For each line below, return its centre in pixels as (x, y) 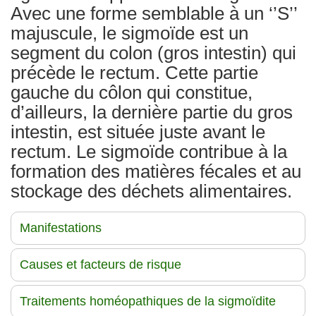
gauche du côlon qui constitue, (132, 93)
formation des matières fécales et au (156, 172)
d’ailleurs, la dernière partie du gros (152, 113)
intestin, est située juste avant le (138, 132)
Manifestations (61, 228)
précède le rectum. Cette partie (134, 73)
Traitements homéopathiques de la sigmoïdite (148, 302)
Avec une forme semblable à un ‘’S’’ (154, 14)
